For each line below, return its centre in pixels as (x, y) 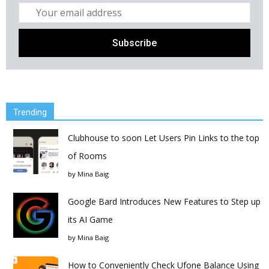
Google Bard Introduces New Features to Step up (164, 201)
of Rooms (87, 156)
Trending (30, 112)
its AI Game (90, 219)
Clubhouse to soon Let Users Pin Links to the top (164, 138)
